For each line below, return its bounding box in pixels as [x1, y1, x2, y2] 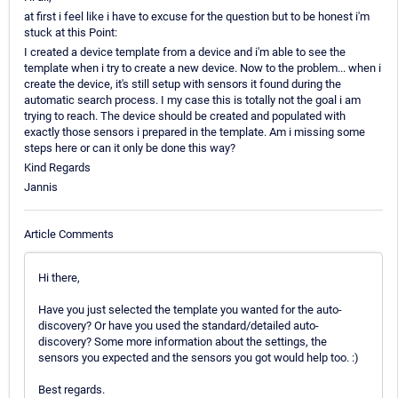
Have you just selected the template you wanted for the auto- [38, 302, 342, 316]
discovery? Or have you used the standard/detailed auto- [38, 318, 319, 332]
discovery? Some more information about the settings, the [38, 334, 327, 348]
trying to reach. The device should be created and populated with [24, 109, 346, 123]
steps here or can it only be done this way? [24, 141, 235, 155]
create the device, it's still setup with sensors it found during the [24, 77, 341, 92]
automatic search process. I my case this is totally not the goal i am [24, 93, 361, 107]
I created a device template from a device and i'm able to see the [24, 45, 346, 60]
